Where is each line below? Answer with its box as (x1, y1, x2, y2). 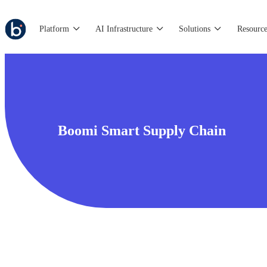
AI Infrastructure (95, 24, 153, 33)
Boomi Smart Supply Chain (57, 122, 226, 138)
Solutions (179, 24, 211, 33)
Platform (39, 24, 70, 33)
